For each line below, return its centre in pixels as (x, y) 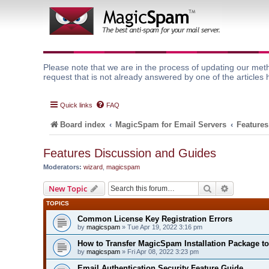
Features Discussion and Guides (130, 153)
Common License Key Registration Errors (155, 219)
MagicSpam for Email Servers (171, 125)
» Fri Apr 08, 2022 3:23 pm (159, 251)
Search (225, 188)
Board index (83, 125)
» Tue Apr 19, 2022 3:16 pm (161, 227)
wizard (93, 167)
